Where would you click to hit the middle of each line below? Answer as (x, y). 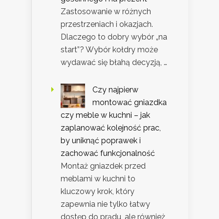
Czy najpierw (115, 90)
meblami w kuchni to (98, 179)
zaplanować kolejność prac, (111, 128)
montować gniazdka (130, 103)
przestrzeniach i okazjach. (107, 24)
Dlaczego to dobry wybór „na (114, 37)
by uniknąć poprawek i (101, 141)
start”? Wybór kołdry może (109, 50)
